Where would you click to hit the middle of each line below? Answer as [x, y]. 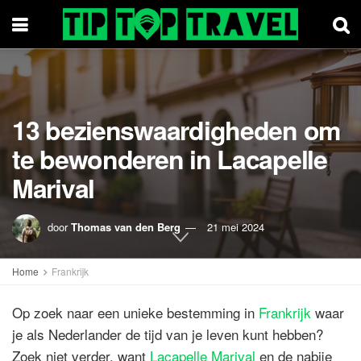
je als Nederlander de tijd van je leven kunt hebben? [168, 334]
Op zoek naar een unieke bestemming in [135, 312]
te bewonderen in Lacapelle [170, 159]
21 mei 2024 [236, 226]
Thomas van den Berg [126, 226]
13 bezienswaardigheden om [176, 130]
